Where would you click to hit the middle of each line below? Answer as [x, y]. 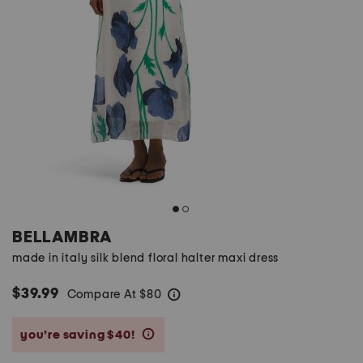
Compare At [103, 295]
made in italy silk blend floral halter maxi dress [146, 258]
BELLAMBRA [62, 237]
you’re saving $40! [79, 335]
